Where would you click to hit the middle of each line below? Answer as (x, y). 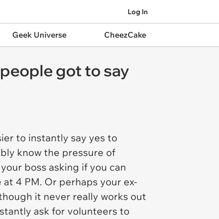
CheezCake (125, 35)
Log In (138, 11)
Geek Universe (39, 35)
